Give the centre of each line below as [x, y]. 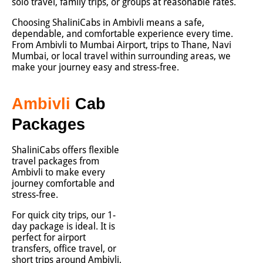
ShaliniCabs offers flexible [65, 150]
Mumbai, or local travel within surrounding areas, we [121, 56]
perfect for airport [49, 237]
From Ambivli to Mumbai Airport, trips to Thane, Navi [122, 45]
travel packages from [55, 161]
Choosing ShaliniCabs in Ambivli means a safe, [108, 23]
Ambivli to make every [58, 172]
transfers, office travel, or [64, 249]
